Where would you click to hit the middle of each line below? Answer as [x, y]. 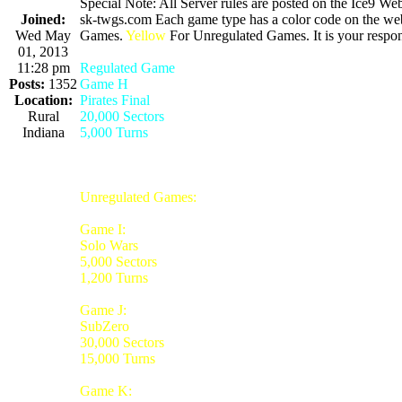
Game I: [103, 229]
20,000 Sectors [122, 116]
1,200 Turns [114, 277]
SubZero [105, 326]
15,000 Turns [118, 358]
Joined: [43, 19]
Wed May [43, 35]
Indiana [43, 132]
